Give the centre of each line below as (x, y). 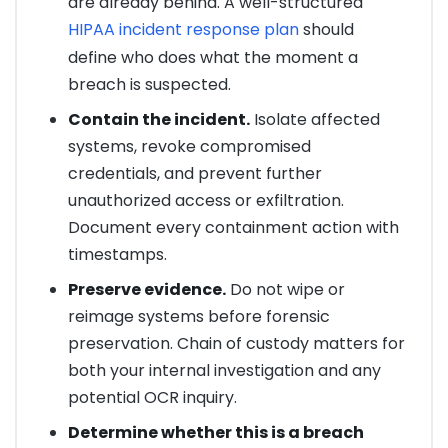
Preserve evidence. (146, 290)
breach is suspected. (149, 85)
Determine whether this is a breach (215, 433)
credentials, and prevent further (194, 174)
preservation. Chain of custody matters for (236, 344)
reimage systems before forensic (198, 317)
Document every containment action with (233, 228)
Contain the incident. (158, 120)
